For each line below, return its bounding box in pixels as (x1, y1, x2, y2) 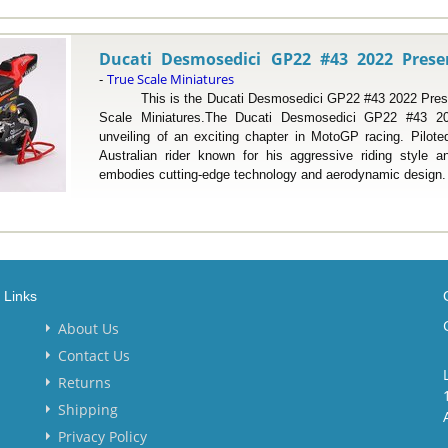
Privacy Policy (58, 427, 147, 446)
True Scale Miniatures (107, 70, 235, 88)
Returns (58, 373, 111, 392)
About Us (58, 319, 119, 338)
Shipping (58, 400, 118, 419)
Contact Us (58, 346, 130, 365)
